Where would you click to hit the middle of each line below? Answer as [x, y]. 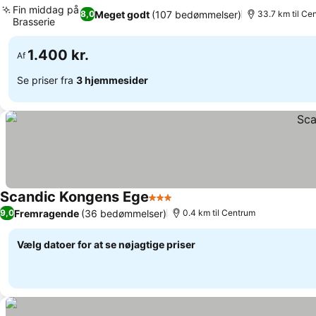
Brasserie [34, 22]
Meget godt [122, 14]
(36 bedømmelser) [124, 213]
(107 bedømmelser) [197, 14]
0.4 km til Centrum [219, 213]
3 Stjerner [174, 205]
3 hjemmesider [112, 80]
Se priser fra [47, 80]
